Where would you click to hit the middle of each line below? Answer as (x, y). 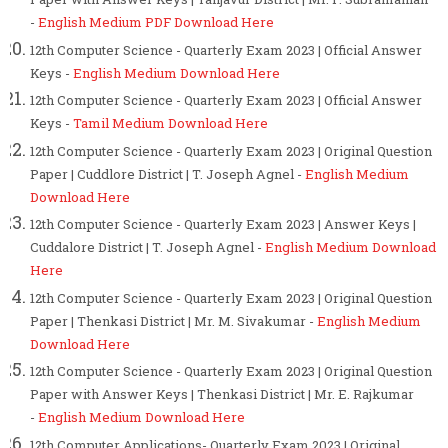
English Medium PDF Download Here (156, 22)
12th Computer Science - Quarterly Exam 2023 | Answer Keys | (223, 224)
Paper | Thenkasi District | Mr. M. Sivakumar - (173, 320)
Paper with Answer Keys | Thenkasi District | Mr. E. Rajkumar (222, 394)
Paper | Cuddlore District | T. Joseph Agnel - (167, 173)
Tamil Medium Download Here (170, 123)
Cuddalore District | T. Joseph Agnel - (147, 247)
